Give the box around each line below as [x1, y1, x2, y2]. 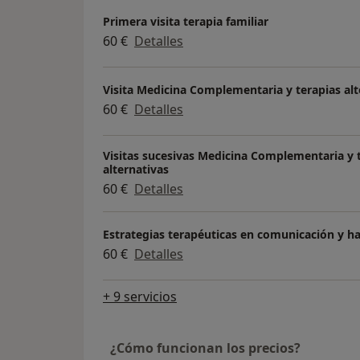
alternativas [103, 161, 169, 177]
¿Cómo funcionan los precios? [110, 338, 301, 357]
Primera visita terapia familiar [103, 14, 268, 30]
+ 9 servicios [103, 287, 177, 305]
